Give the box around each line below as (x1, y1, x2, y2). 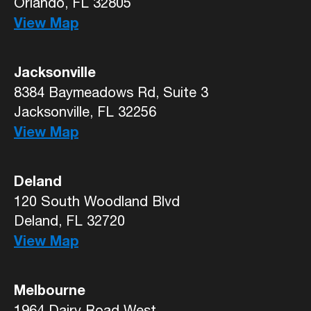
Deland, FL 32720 (14, 212, 125, 229)
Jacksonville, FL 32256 (14, 103, 156, 120)
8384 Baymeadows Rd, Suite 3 (14, 84, 208, 101)
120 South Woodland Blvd (14, 193, 180, 210)
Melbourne (14, 281, 85, 299)
